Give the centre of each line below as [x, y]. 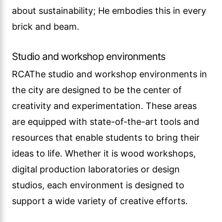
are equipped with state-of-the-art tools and [106, 122]
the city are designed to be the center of [97, 90]
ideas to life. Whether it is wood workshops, [104, 153]
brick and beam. [46, 27]
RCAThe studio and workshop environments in [110, 74]
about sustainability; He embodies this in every [109, 11]
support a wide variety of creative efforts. [100, 201]
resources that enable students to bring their [106, 138]
